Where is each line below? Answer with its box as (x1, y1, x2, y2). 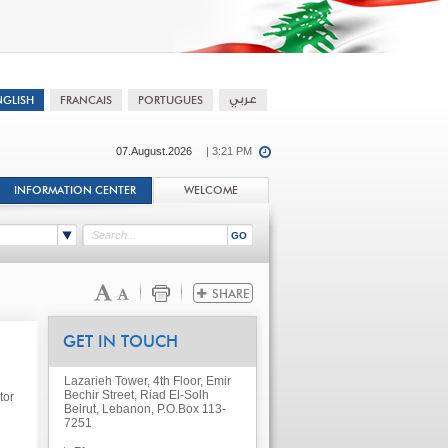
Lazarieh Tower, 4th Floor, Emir (63, 374, 231, 388)
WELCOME (183, 185, 238, 196)
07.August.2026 (115, 145, 192, 157)
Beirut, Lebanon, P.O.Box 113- (63, 402, 226, 416)
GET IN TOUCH (62, 334, 178, 350)
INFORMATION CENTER (13, 185, 136, 196)
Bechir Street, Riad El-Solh (63, 388, 209, 402)
